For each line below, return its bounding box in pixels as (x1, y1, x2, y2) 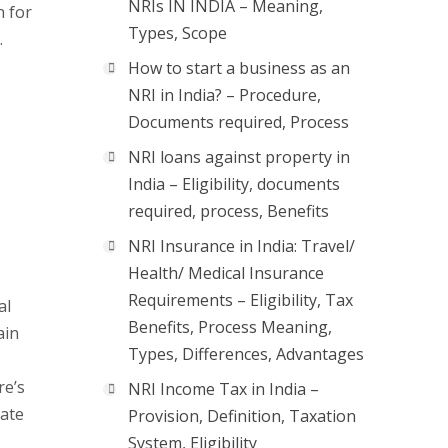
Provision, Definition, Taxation (128, 405, 356, 427)
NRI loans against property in (128, 146, 350, 168)
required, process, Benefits (128, 200, 329, 222)
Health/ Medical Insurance (128, 262, 324, 284)
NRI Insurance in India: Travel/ (128, 235, 355, 257)
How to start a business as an (128, 57, 350, 79)
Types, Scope (128, 22, 227, 44)
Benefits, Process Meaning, (128, 316, 332, 338)
